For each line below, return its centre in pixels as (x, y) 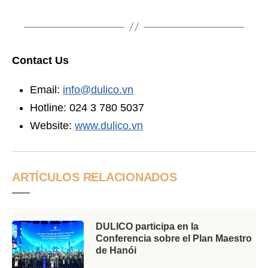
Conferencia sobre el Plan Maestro (174, 238)
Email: (46, 90)
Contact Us (40, 60)
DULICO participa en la (147, 226)
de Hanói (116, 250)
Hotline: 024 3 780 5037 (87, 108)
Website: (52, 126)
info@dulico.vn (98, 90)
